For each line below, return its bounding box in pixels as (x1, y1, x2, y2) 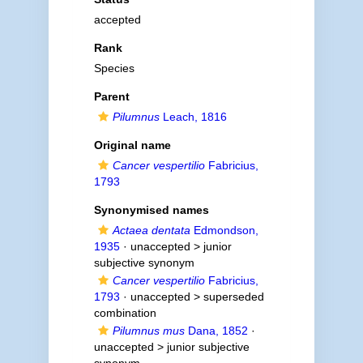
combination (93, 306, 156, 319)
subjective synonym (93, 256, 194, 269)
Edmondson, (190, 224, 258, 237)
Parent (93, 90, 130, 103)
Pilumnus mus (112, 324, 185, 337)
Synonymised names (93, 203, 209, 216)
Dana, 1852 (184, 324, 248, 337)
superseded (203, 290, 264, 303)
